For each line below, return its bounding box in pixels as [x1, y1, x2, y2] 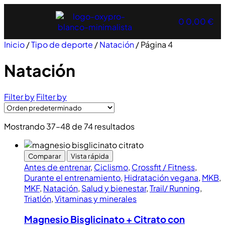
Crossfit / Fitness [132, 161, 195, 172]
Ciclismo [94, 161, 128, 172]
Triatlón [24, 193, 51, 204]
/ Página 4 [134, 39, 173, 50]
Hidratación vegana [124, 172, 198, 183]
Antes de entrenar [24, 161, 90, 172]
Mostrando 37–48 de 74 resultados [4, 121, 135, 132]
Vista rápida [71, 151, 109, 160]
